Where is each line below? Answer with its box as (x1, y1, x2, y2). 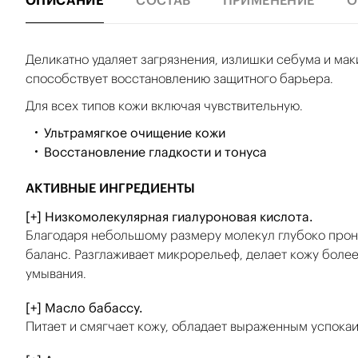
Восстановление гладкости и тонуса (44, 144, 267, 160)
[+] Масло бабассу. (26, 300, 143, 316)
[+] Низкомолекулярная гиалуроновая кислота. (26, 209, 313, 225)
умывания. (26, 265, 86, 281)
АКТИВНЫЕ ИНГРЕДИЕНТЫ (26, 180, 195, 196)
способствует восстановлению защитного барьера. (26, 70, 333, 86)
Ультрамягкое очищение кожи (44, 125, 225, 141)
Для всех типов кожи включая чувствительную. (26, 97, 303, 113)
